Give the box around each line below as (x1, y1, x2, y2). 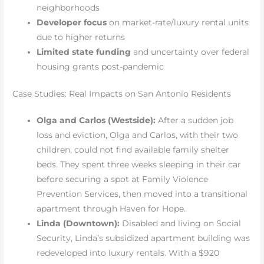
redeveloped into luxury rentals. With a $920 (37, 247, 220, 258)
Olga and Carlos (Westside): (37, 115, 156, 125)
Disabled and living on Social (120, 218, 242, 228)
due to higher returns (37, 32, 126, 42)
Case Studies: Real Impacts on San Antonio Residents (12, 88, 232, 98)
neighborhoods (37, 3, 100, 13)
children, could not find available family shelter (37, 144, 230, 154)
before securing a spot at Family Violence (37, 174, 209, 184)
